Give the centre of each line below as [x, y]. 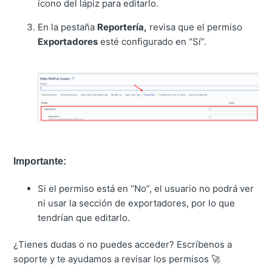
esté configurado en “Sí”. [152, 41]
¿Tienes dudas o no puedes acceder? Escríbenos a [123, 245]
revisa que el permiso [195, 27]
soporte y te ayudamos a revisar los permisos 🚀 [117, 259]
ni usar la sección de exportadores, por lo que [137, 203]
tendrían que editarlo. [84, 218]
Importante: [40, 161]
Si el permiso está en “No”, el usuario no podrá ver [146, 189]
